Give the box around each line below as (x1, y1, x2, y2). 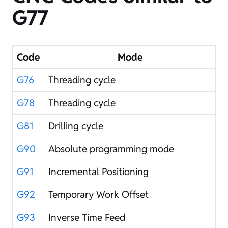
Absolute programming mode (48, 142, 174, 155)
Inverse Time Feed (48, 211, 125, 223)
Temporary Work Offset (48, 188, 149, 201)
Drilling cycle (48, 119, 103, 132)
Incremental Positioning (48, 165, 149, 178)
